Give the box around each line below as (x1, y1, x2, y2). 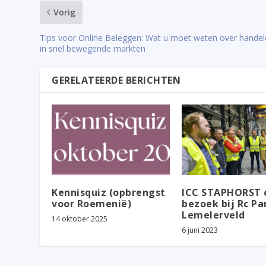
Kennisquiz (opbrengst (52, 186, 166, 199)
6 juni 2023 (182, 225, 218, 236)
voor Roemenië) (52, 197, 132, 211)
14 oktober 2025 (52, 214, 108, 224)
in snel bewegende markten (40, 42, 146, 54)
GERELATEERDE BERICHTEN (52, 73, 181, 87)
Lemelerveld (182, 208, 245, 222)
